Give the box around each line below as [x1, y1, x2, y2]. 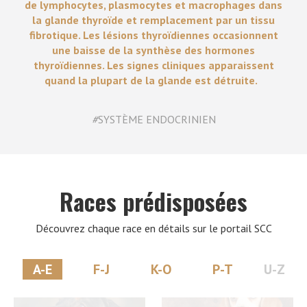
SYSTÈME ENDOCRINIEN [97, 112, 216, 126]
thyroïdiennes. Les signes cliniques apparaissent [33, 58, 274, 72]
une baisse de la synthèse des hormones [52, 43, 255, 57]
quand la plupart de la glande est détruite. [45, 73, 262, 87]
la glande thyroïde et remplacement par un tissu [32, 13, 275, 27]
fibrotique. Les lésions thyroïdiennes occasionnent [29, 28, 278, 42]
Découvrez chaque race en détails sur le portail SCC [35, 221, 272, 235]
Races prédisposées [60, 184, 247, 219]
